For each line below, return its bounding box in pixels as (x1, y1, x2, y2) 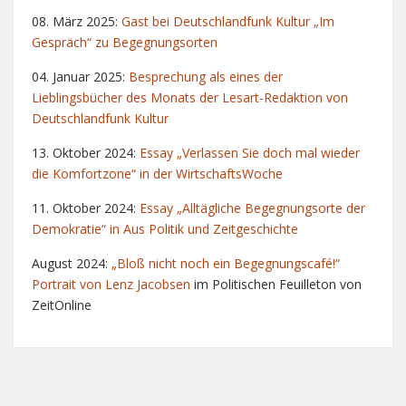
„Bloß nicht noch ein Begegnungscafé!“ (111, 254, 340, 272)
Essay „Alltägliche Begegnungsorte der (140, 198, 365, 217)
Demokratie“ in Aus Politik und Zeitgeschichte (32, 219, 298, 237)
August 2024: (32, 254, 111, 272)
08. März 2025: (32, 12, 121, 30)
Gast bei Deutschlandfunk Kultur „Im (121, 12, 334, 30)
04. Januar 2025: (32, 67, 129, 85)
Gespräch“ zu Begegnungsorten (32, 33, 217, 51)
